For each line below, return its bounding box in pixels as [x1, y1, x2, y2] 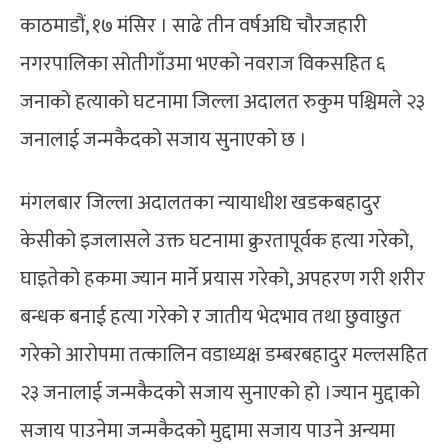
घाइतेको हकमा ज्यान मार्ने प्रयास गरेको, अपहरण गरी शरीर [20, 261, 425, 296]
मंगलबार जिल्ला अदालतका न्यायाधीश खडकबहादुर [20, 185, 381, 220]
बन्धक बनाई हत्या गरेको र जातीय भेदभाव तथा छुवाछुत [20, 299, 401, 334]
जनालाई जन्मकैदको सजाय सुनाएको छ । [20, 122, 307, 157]
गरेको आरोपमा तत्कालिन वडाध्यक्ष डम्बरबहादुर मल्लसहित [20, 337, 428, 372]
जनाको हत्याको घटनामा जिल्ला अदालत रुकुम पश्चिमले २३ [20, 84, 425, 119]
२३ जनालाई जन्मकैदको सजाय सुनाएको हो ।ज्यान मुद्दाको [20, 375, 420, 410]
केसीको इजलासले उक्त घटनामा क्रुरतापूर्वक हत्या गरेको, [20, 223, 412, 258]
